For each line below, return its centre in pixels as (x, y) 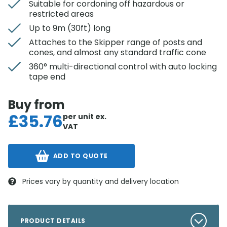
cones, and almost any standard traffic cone (118, 52)
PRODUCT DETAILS (53, 221)
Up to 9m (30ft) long (70, 28)
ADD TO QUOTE (80, 156)
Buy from (36, 105)
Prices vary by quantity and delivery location (101, 181)
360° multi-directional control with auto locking (123, 67)
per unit (78, 117)
